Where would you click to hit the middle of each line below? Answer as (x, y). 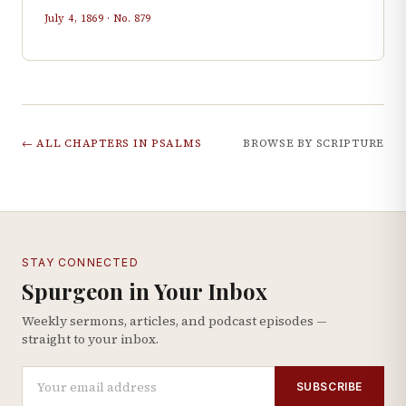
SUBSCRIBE (329, 386)
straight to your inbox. (90, 339)
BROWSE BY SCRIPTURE (314, 143)
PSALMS (176, 143)
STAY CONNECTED (80, 262)
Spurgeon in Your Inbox (145, 291)
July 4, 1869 (74, 18)
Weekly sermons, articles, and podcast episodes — (174, 321)
